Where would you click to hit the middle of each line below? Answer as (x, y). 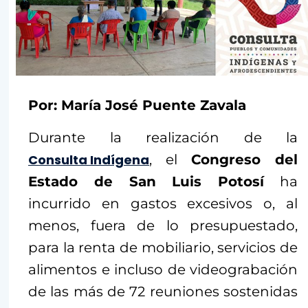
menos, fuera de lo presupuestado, (163, 225)
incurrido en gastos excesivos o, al (163, 203)
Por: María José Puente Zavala (137, 105)
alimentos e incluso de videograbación (163, 269)
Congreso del (244, 159)
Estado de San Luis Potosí (146, 181)
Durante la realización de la (163, 137)
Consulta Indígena (89, 160)
